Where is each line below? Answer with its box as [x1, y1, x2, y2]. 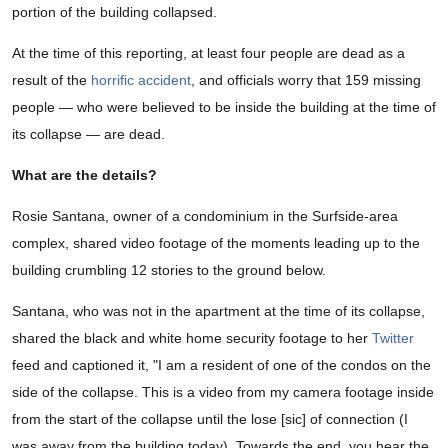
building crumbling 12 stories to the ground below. [12, 262, 326, 279]
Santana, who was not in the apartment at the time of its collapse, [12, 303, 425, 320]
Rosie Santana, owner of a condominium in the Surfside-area [12, 208, 398, 225]
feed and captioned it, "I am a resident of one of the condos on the [12, 357, 431, 374]
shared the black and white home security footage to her [12, 330, 372, 347]
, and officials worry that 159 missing [191, 72, 421, 89]
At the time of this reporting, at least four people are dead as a [12, 45, 405, 62]
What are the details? [12, 167, 157, 184]
